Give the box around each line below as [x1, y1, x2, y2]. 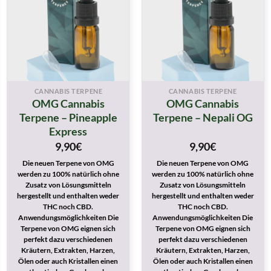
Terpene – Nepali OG [152, 111, 253, 125]
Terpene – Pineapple [19, 111, 117, 125]
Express [49, 125, 88, 139]
